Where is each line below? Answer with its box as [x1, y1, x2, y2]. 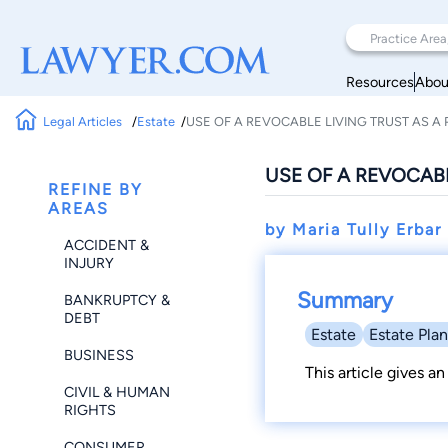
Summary [297, 287, 393, 314]
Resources [346, 72, 414, 91]
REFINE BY [48, 180, 143, 199]
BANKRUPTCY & [64, 290, 170, 309]
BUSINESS [64, 345, 134, 364]
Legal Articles [43, 113, 126, 129]
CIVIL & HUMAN [64, 383, 170, 402]
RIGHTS [64, 401, 116, 420]
